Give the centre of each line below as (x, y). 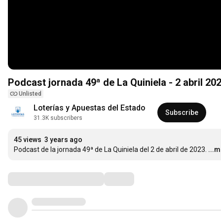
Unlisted (30, 94)
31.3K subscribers (58, 118)
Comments (32, 179)
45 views (28, 140)
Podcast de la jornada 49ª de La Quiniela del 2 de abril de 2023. (110, 150)
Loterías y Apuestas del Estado (90, 108)
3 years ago (63, 140)
